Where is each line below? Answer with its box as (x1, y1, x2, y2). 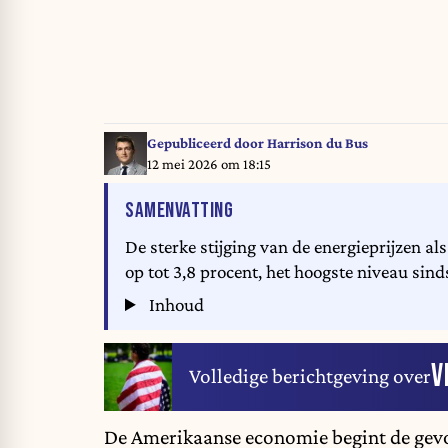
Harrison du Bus (266, 134, 368, 151)
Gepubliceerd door (146, 134, 267, 151)
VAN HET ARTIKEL (232, 197, 353, 223)
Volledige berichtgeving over (189, 364, 431, 389)
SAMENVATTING (125, 198, 233, 224)
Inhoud (145, 294, 205, 316)
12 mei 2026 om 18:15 (146, 155, 271, 172)
